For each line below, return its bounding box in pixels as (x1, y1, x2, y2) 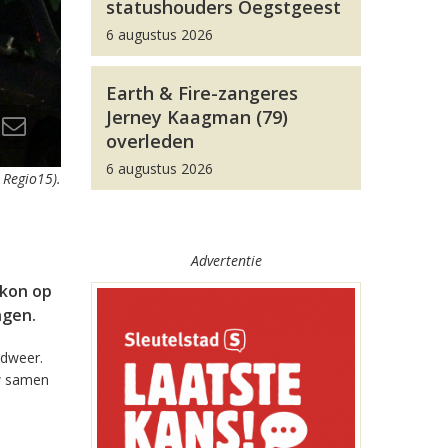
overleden (106, 129, 194, 153)
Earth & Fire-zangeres (106, 81, 298, 105)
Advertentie (190, 251, 262, 270)
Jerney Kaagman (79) (106, 105, 288, 129)
